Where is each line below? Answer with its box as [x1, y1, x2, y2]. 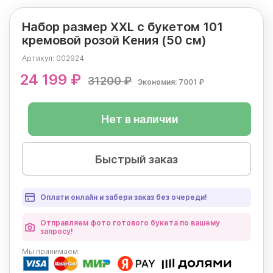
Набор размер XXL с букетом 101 [22, 19, 223, 35]
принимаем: [34, 247, 80, 257]
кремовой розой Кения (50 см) [22, 33, 207, 48]
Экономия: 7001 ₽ [138, 77, 204, 87]
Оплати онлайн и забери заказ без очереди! [40, 193, 207, 202]
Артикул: [22, 54, 56, 63]
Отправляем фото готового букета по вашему [40, 218, 220, 228]
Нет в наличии [101, 113, 179, 126]
